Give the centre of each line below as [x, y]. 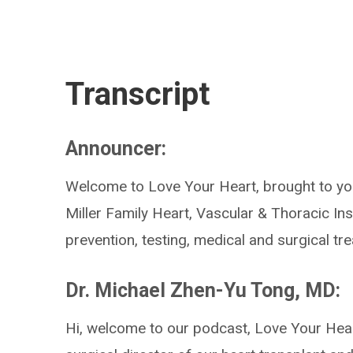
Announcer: [116, 149]
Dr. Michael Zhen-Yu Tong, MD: [203, 290]
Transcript [138, 94]
